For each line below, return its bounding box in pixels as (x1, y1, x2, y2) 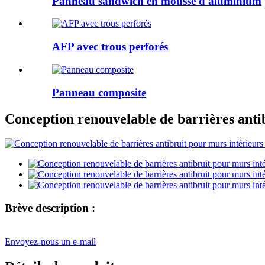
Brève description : (5, 202, 95, 215)
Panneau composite (52, 86, 146, 99)
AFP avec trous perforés (52, 40, 168, 53)
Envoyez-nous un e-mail (5, 236, 96, 247)
